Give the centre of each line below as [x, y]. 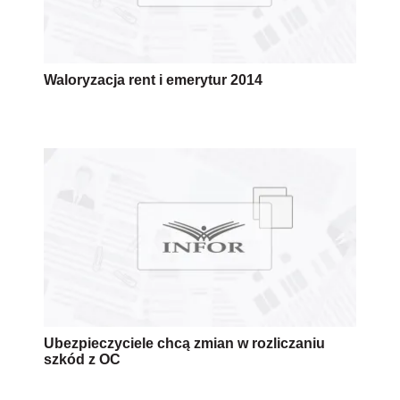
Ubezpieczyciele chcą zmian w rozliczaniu [184, 344]
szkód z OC [82, 360]
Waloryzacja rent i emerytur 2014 [153, 80]
